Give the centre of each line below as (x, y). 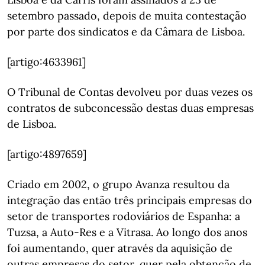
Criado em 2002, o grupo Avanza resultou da (118, 184)
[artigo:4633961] (46, 62)
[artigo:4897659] (47, 154)
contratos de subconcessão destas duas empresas (130, 108)
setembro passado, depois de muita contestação (127, 16)
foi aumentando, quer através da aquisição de (120, 248)
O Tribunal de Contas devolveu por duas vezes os (130, 92)
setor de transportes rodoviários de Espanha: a (124, 216)
